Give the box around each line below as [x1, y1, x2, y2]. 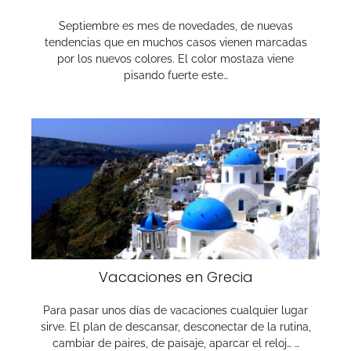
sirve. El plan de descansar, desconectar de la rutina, [40, 320, 311, 333]
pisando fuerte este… [123, 69, 228, 81]
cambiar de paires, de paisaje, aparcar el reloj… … [52, 337, 299, 349]
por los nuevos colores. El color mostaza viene [57, 52, 294, 65]
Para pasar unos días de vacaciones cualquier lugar [43, 304, 308, 317]
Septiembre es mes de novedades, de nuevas [58, 20, 293, 32]
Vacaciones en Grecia [98, 267, 253, 287]
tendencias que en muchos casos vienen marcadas [44, 36, 307, 49]
